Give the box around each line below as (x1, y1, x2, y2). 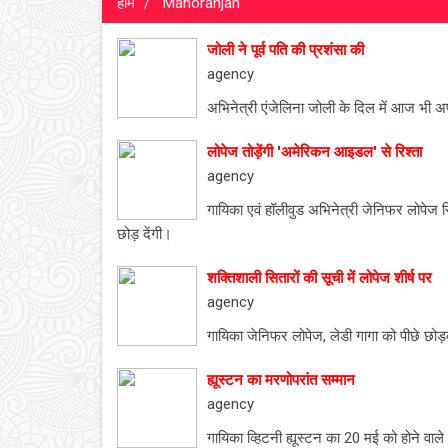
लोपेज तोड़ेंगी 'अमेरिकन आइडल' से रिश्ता (207, 143, 422, 161)
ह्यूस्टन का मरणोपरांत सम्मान (207, 371, 355, 389)
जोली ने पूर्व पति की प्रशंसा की (207, 41, 364, 59)
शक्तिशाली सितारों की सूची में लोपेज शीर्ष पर (207, 269, 432, 287)
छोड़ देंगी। (117, 225, 172, 243)
